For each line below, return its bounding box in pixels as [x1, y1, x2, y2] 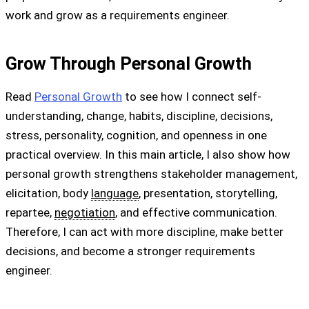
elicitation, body [6, 186, 91, 201]
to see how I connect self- [122, 90, 261, 104]
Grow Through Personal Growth [6, 53, 252, 74]
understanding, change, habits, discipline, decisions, [6, 109, 272, 123]
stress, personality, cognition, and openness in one [6, 128, 267, 143]
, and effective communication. [115, 206, 277, 220]
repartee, [6, 206, 54, 220]
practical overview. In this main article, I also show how [6, 148, 290, 162]
